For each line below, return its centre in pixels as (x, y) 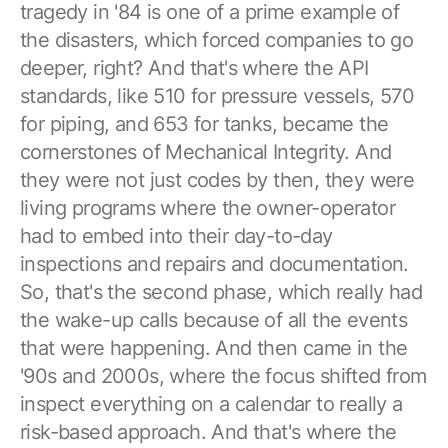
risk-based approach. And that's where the (208, 431)
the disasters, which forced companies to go (217, 39)
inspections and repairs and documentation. (214, 263)
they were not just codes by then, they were (217, 179)
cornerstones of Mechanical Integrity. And (206, 151)
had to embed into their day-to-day (176, 235)
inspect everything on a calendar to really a (211, 403)
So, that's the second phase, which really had (221, 291)
